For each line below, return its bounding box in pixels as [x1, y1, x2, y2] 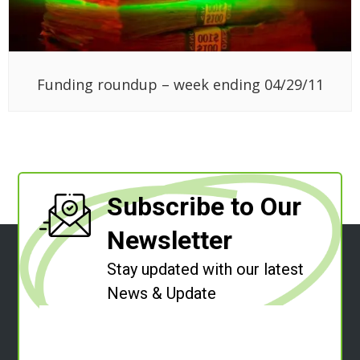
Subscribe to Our [107, 190, 302, 222]
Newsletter [107, 224, 233, 256]
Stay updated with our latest [107, 259, 305, 279]
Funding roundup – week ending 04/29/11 [36, 74, 324, 94]
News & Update [107, 283, 217, 303]
